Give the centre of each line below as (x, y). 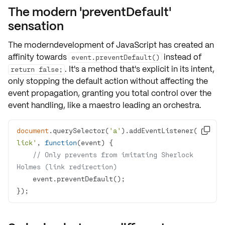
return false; (36, 69)
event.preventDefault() (115, 57)
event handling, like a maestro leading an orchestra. (105, 105)
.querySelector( (79, 130)
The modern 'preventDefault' (90, 12)
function (61, 142)
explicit (156, 69)
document (33, 130)
